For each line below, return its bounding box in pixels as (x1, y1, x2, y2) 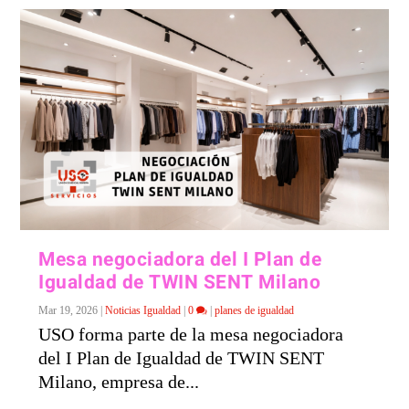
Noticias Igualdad (105, 303, 182, 317)
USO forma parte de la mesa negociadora (38, 323, 344, 344)
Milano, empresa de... (38, 371, 200, 392)
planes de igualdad (215, 303, 295, 317)
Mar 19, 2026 (38, 303, 99, 317)
